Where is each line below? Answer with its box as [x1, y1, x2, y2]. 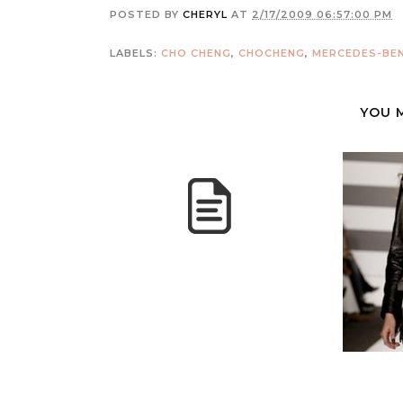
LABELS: [110, 47, 161, 59]
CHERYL [183, 8, 228, 21]
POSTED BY [110, 8, 183, 21]
